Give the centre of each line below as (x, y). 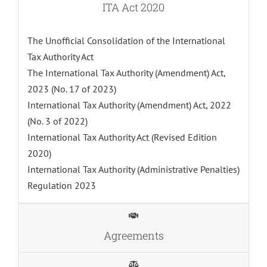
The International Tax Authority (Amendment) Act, (126, 73)
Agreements (133, 236)
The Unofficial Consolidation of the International (126, 41)
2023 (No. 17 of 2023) (72, 89)
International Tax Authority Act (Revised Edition (122, 137)
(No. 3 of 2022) (57, 121)
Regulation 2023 (61, 186)
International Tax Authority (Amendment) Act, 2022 (129, 105)
